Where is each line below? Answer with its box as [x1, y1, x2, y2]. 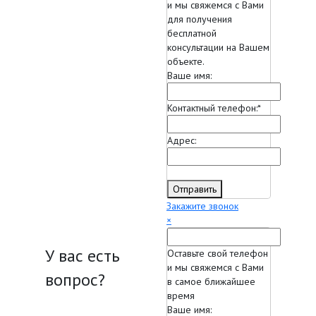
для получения [167, 13, 232, 26]
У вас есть [45, 245, 120, 267]
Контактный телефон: [167, 102, 257, 115]
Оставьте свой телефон [167, 247, 268, 260]
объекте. [167, 55, 205, 68]
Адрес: [167, 134, 196, 147]
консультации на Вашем [167, 41, 269, 54]
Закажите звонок [166, 200, 238, 213]
